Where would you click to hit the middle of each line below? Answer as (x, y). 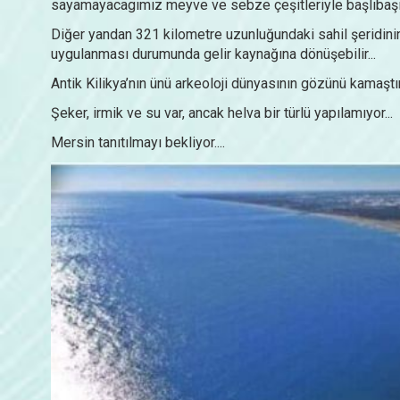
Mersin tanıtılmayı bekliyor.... (138, 142)
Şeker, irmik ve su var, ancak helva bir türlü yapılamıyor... (222, 112)
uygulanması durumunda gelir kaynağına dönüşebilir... (213, 54)
